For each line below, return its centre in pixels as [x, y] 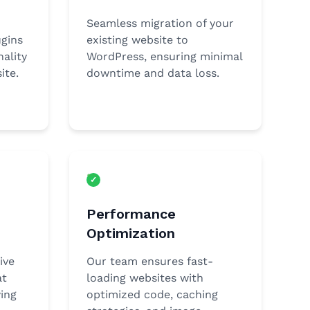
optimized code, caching [152, 294]
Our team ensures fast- [149, 261]
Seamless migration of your [160, 23]
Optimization [130, 233]
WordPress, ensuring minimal [164, 56]
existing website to [137, 40]
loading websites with [145, 278]
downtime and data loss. [153, 73]
